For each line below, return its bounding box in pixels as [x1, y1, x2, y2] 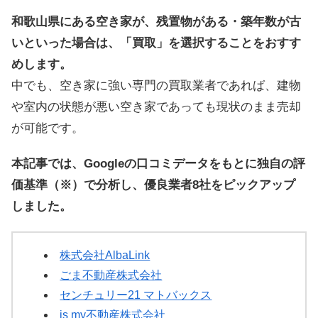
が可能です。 [11, 121, 84, 135]
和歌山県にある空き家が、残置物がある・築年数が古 [11, 14, 301, 28]
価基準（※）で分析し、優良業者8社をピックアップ [11, 177, 295, 192]
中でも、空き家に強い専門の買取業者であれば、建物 [11, 78, 301, 92]
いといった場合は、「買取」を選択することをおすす [11, 35, 301, 50]
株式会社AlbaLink [60, 249, 150, 262]
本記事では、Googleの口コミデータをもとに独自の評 [11, 156, 305, 170]
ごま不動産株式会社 [60, 269, 163, 282]
